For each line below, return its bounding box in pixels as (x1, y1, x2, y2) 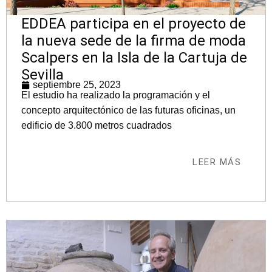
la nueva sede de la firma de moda (21, 32, 246, 50)
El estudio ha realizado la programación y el (21, 90, 210, 101)
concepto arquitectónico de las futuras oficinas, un (21, 105, 236, 116)
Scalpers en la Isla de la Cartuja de (21, 49, 247, 67)
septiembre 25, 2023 (33, 80, 121, 90)
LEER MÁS (192, 157, 241, 168)
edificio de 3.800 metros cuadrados (21, 120, 172, 131)
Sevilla (21, 66, 64, 84)
